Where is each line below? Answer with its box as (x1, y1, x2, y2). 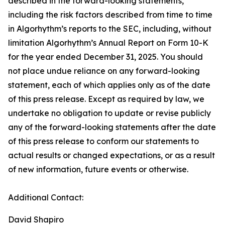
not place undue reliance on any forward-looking (8, 66, 200, 76)
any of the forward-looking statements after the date (8, 122, 216, 133)
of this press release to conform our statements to (8, 136, 199, 147)
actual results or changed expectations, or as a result (8, 150, 215, 161)
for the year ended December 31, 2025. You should (8, 52, 203, 62)
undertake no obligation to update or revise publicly (8, 108, 211, 119)
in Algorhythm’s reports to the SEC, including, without (8, 24, 211, 34)
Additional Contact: (8, 192, 83, 203)
